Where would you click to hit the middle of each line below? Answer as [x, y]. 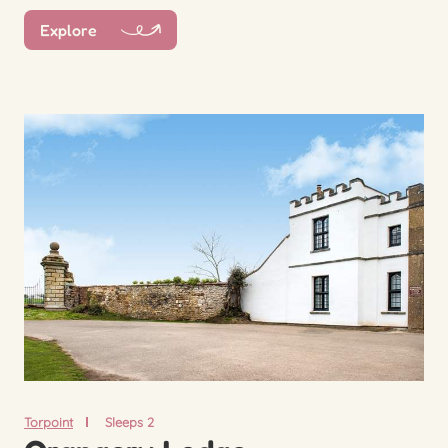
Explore [68, 30]
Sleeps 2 [129, 421]
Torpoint [48, 421]
